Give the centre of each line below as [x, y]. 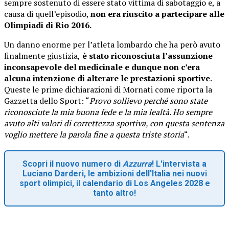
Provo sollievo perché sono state [148, 100]
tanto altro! [114, 193]
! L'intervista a [179, 164]
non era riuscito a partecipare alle [157, 14]
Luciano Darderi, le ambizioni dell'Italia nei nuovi [114, 173]
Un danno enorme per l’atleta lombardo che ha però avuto [112, 44]
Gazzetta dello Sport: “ [47, 100]
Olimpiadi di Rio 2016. [48, 25]
